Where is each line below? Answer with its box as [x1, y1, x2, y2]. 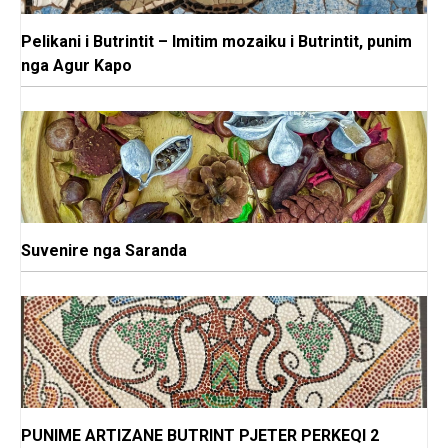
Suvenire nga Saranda [21, 241, 187, 261]
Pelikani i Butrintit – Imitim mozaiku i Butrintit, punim [21, 32, 412, 52]
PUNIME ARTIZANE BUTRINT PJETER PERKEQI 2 [21, 426, 379, 446]
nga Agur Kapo [21, 56, 132, 76]
